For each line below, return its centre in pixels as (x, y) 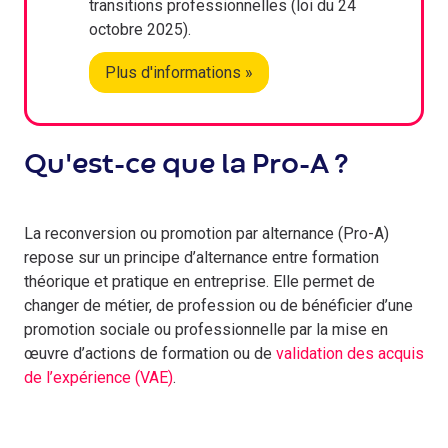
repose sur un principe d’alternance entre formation (201, 257)
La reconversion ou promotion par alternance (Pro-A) (206, 233)
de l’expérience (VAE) (98, 377)
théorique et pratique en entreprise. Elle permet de (199, 281)
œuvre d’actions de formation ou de (150, 353)
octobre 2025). (140, 29)
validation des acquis (350, 353)
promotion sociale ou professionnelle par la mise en (206, 329)
